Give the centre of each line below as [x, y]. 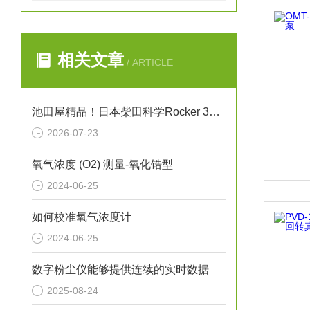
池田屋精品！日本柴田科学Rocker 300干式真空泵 [215, 112]
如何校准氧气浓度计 [82, 217]
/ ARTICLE [148, 62]
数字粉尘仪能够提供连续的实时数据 [120, 270]
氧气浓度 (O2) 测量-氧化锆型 [102, 164]
